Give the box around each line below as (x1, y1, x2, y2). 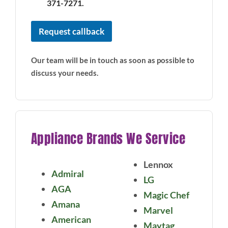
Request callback (38, 26, 104, 37)
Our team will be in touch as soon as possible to (31, 55, 194, 65)
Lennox (144, 159, 173, 170)
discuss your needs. (31, 68, 98, 78)
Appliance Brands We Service (31, 129, 186, 149)
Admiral (51, 168, 84, 180)
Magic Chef (144, 189, 189, 201)
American (51, 214, 91, 225)
